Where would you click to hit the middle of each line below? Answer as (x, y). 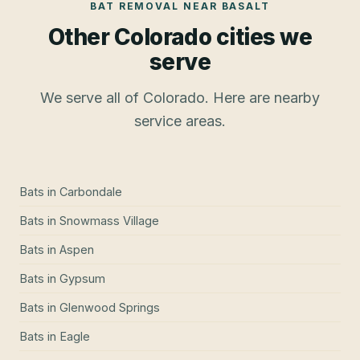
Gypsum (82, 278)
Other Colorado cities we (180, 37)
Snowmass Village (109, 220)
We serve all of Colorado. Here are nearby (180, 97)
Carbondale (91, 191)
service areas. (180, 121)
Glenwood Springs (110, 307)
